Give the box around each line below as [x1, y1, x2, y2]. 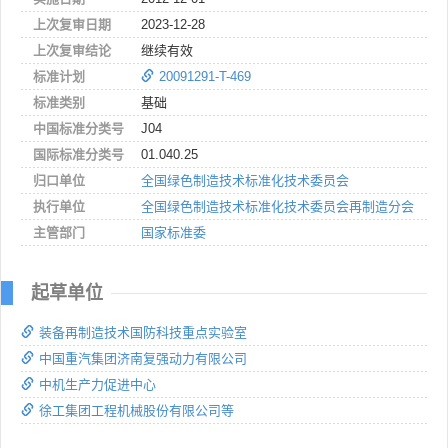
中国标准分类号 [33, 120, 124, 136]
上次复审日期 [33, 16, 111, 32]
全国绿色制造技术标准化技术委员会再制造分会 [141, 198, 414, 214]
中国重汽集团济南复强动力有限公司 [39, 350, 247, 366]
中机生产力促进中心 [39, 376, 156, 392]
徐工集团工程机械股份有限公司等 [39, 402, 234, 418]
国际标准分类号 [33, 146, 124, 162]
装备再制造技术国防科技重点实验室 [39, 324, 247, 340]
